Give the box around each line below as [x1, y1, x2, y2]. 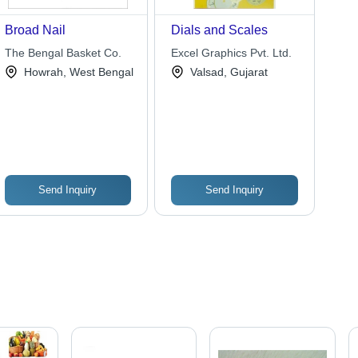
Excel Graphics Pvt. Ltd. [171, 46, 292, 60]
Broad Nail [4, 23, 66, 38]
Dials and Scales [171, 23, 268, 38]
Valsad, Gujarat [190, 66, 268, 79]
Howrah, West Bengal [23, 66, 133, 79]
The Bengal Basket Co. [4, 46, 121, 60]
